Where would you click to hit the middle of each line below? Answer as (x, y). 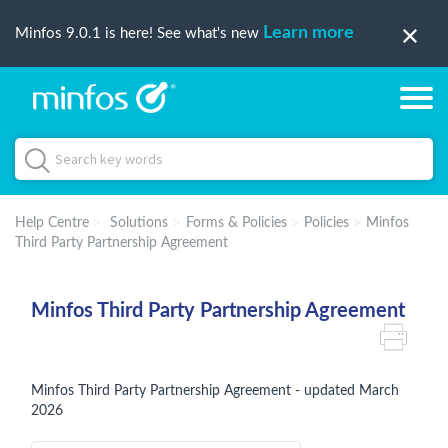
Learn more (308, 33)
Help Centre (52, 223)
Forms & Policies (236, 223)
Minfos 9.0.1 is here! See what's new (139, 33)
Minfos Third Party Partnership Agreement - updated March (215, 391)
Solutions (139, 223)
